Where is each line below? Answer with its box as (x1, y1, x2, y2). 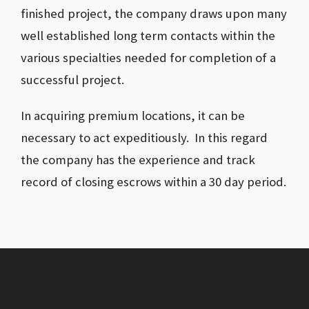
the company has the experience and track (21, 152, 255, 168)
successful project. (21, 72, 124, 88)
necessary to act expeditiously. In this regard (21, 130, 268, 146)
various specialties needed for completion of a (21, 50, 276, 66)
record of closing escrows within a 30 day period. (21, 174, 286, 190)
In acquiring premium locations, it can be (21, 108, 245, 124)
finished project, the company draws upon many (21, 6, 287, 22)
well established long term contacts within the (21, 28, 275, 44)
